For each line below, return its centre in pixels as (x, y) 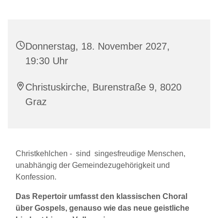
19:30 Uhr (47, 61)
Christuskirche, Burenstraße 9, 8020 (103, 87)
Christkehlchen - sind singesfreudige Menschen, (100, 154)
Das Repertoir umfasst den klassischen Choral (101, 197)
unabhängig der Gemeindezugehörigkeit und (93, 165)
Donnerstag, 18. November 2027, (98, 46)
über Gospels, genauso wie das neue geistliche (102, 208)
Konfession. (36, 177)
